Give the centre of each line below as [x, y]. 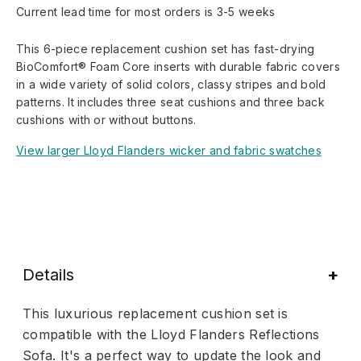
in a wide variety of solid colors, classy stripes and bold [171, 84]
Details [48, 274]
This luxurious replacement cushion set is [156, 313]
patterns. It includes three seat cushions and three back [170, 102]
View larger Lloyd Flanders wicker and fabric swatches [169, 150]
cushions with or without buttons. [106, 119]
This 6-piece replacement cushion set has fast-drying [166, 48]
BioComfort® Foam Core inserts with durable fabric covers [178, 66]
